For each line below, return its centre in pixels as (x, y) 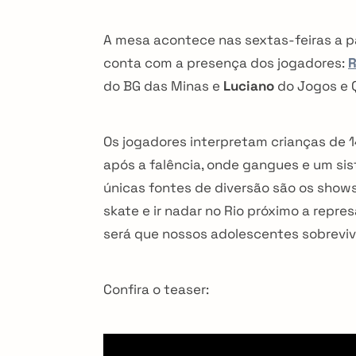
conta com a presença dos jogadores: (226, 62)
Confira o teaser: (156, 289)
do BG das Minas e (163, 85)
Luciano (249, 85)
